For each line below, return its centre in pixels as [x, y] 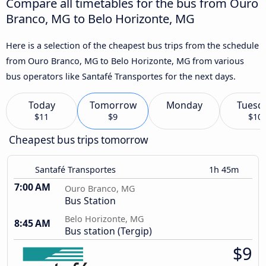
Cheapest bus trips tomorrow [79, 140]
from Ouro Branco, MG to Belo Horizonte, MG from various [125, 61]
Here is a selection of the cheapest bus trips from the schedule [132, 45]
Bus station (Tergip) [108, 231]
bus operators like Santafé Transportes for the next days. [121, 76]
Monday [184, 105]
